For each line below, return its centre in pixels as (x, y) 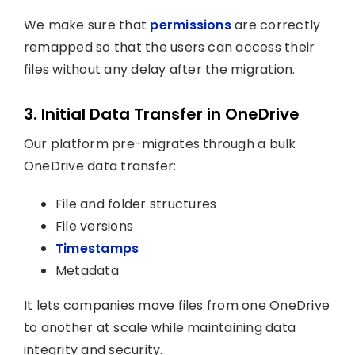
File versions (94, 226)
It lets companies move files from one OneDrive (177, 305)
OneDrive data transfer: (100, 166)
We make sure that (87, 25)
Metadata (87, 271)
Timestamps (97, 248)
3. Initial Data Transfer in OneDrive (161, 114)
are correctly (276, 25)
